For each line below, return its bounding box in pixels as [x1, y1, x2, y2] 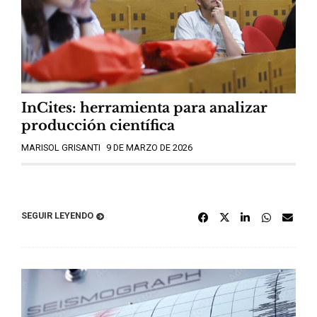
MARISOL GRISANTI [21, 142, 100, 154]
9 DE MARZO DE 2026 [106, 142, 192, 154]
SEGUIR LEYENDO [21, 210, 93, 221]
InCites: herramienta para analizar [21, 98, 267, 116]
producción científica [21, 116, 175, 134]
